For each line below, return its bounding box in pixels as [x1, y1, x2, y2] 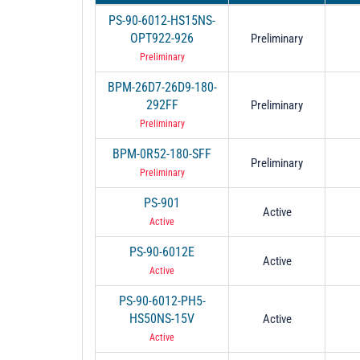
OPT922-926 [130, 30, 194, 46]
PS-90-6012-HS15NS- [108, 12, 215, 28]
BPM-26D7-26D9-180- [107, 79, 217, 95]
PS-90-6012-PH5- [118, 292, 206, 309]
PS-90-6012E [129, 243, 194, 260]
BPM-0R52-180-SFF [112, 145, 211, 162]
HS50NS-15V [129, 310, 194, 326]
